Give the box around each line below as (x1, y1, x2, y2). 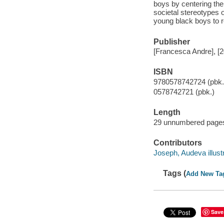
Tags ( (163, 168, 186, 177)
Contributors (153, 138, 202, 147)
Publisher (153, 37, 190, 46)
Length (153, 108, 180, 117)
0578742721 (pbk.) (153, 87, 214, 96)
